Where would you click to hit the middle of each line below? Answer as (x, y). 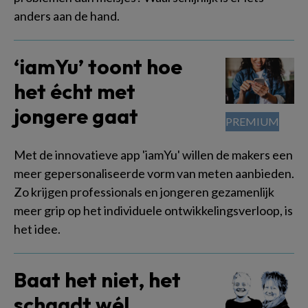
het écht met (75, 91)
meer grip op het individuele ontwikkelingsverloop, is (153, 210)
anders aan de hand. (67, 16)
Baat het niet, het (97, 280)
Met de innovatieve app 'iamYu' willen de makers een (153, 155)
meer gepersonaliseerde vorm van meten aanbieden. (154, 173)
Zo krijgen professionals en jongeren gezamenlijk (144, 192)
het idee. (37, 229)
